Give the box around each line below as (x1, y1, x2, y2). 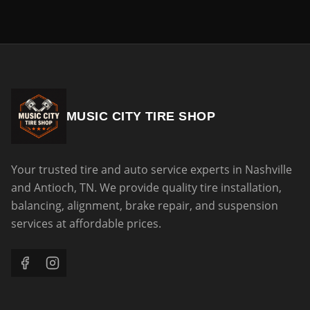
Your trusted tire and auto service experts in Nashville (11, 162, 292, 177)
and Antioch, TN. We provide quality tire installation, (11, 180, 282, 195)
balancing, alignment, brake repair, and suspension (11, 198, 278, 213)
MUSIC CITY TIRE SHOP (66, 109, 215, 123)
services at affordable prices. (11, 216, 161, 231)
